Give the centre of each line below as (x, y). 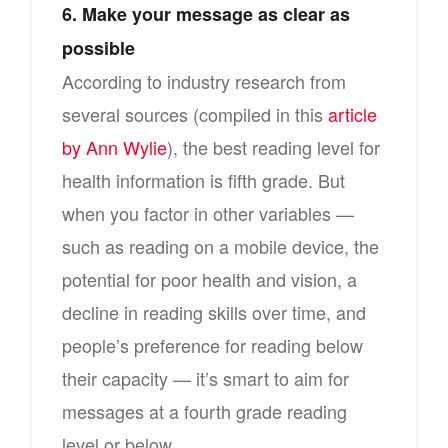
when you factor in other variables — (208, 213)
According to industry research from (204, 81)
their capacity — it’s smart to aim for (205, 378)
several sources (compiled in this (195, 114)
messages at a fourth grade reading (204, 411)
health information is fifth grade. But (203, 180)
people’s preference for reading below (212, 345)
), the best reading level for (273, 147)
